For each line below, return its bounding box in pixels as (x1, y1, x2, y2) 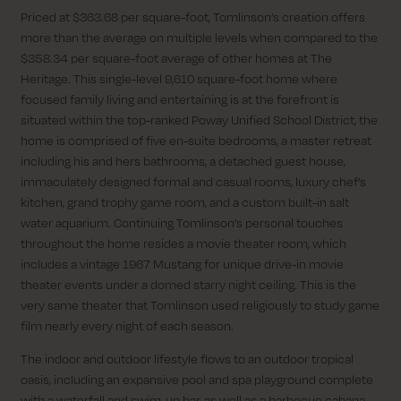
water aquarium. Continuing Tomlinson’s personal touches (21, 215, 343, 231)
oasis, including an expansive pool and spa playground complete (21, 371, 373, 387)
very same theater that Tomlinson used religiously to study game (21, 297, 380, 313)
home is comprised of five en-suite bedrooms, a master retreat (21, 132, 371, 149)
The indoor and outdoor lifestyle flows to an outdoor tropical (21, 350, 354, 366)
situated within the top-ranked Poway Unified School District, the (21, 112, 378, 128)
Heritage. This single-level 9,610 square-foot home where (21, 71, 337, 87)
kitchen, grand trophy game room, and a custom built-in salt (21, 194, 349, 210)
